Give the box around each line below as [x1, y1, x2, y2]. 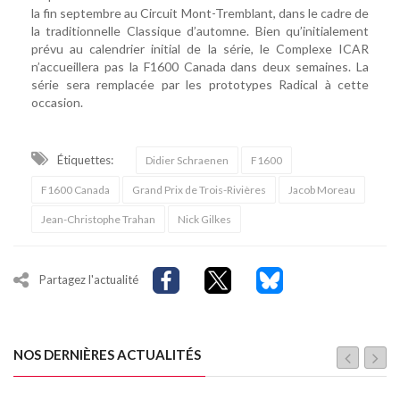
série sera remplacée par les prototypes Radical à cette [31, 77, 369, 93]
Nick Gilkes [178, 212, 231, 227]
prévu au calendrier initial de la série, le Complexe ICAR [31, 41, 369, 57]
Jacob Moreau [288, 183, 355, 197]
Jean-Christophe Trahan [41, 212, 155, 227]
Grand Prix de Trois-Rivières [132, 183, 266, 197]
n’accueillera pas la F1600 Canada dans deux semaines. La [31, 59, 369, 75]
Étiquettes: [57, 153, 113, 168]
